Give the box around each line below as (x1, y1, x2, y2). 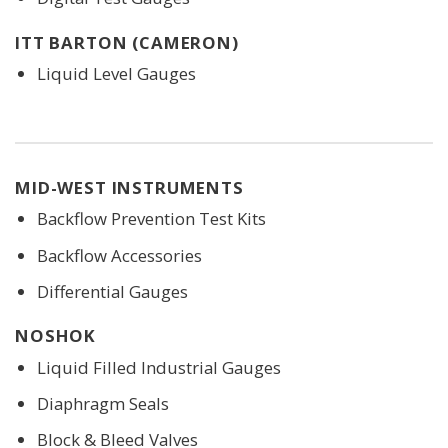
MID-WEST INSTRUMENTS (15, 176, 244, 200)
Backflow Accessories (36, 243, 202, 267)
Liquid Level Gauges (36, 62, 196, 86)
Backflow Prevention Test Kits (36, 207, 266, 231)
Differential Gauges (36, 279, 188, 303)
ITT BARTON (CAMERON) (15, 30, 239, 54)
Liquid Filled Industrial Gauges (36, 355, 281, 379)
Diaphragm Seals (36, 391, 169, 415)
